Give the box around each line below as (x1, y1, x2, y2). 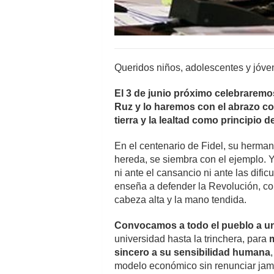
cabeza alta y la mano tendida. (114, 194, 246, 205)
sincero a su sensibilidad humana (114, 246, 270, 257)
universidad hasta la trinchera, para (114, 233, 269, 244)
